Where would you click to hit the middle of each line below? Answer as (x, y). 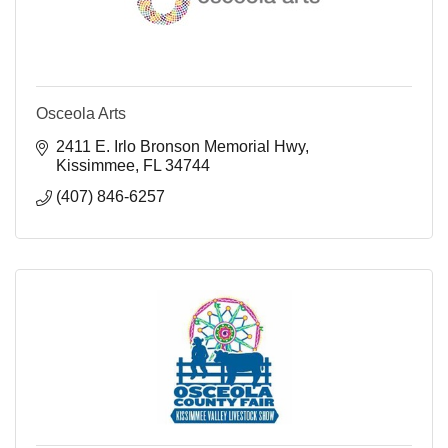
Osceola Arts (81, 114)
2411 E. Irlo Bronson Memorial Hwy (180, 147)
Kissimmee (95, 166)
